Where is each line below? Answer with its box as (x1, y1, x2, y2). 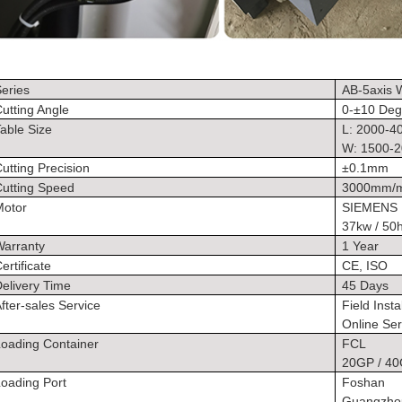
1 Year (342, 238, 380, 253)
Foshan (342, 374, 386, 389)
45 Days (342, 277, 389, 293)
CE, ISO (342, 258, 389, 273)
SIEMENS (342, 199, 398, 214)
